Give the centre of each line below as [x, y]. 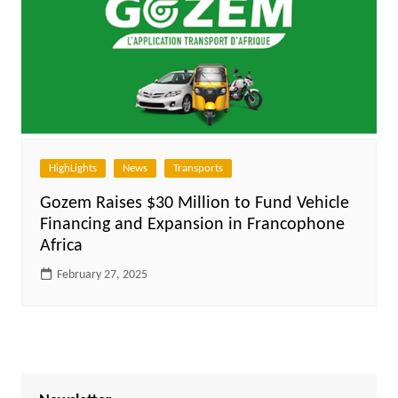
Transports [198, 168]
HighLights [72, 168]
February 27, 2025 [102, 275]
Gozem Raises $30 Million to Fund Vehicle [194, 203]
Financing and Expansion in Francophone [192, 224]
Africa [61, 246]
